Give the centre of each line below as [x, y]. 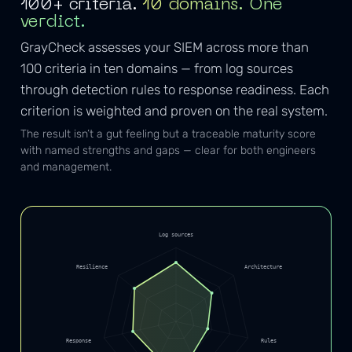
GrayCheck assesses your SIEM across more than [164, 47]
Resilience [92, 267]
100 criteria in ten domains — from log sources [156, 68]
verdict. [53, 23]
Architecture [263, 267]
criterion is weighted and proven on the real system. [174, 110]
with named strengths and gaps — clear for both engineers [168, 151]
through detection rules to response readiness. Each [174, 89]
